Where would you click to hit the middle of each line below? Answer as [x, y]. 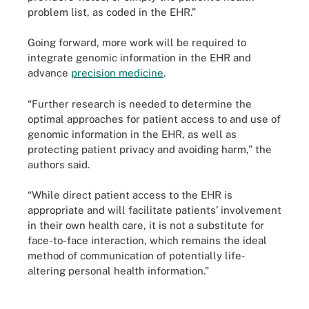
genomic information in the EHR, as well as [132, 134]
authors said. [59, 164]
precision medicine [117, 73]
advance [49, 73]
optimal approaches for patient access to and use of [154, 119]
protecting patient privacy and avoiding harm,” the [150, 149]
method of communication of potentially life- [137, 256]
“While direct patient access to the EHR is [130, 195]
